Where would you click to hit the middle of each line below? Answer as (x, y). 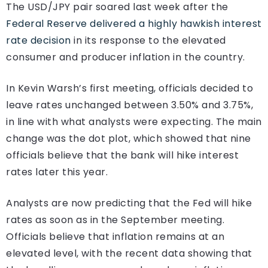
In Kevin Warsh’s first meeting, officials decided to (130, 88)
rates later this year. (57, 172)
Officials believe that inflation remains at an (115, 236)
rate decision (39, 40)
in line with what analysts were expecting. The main (134, 121)
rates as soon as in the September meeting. (115, 220)
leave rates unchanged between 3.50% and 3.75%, (130, 105)
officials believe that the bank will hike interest (122, 155)
